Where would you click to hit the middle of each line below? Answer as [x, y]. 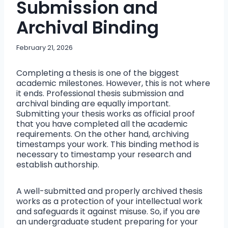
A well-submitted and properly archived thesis [109, 191]
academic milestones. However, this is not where [113, 83]
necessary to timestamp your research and [104, 155]
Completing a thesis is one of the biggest [98, 73]
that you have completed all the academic [102, 124]
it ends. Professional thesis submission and [100, 94]
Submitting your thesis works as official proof [106, 114]
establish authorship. [58, 165]
